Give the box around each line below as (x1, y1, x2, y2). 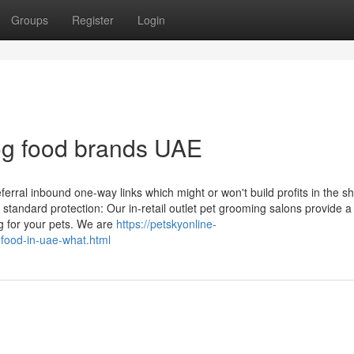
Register (72, 12, 114, 28)
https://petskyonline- (116, 216, 217, 232)
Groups (11, 12, 48, 28)
